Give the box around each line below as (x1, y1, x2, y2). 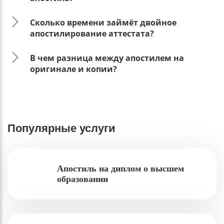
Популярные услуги (7, 122, 115, 135)
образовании (57, 174, 108, 184)
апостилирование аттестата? (30, 28, 154, 39)
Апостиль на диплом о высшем (57, 163, 184, 174)
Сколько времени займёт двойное (30, 17, 176, 28)
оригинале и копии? (30, 63, 117, 75)
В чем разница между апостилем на (30, 52, 184, 64)
